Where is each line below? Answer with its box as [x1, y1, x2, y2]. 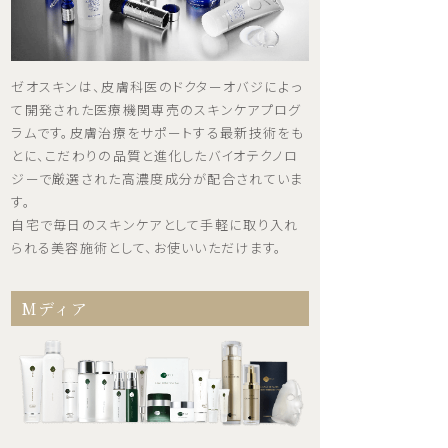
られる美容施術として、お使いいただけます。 [11, 237, 283, 257]
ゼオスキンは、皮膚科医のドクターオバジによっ [11, 76, 302, 96]
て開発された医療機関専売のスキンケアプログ [11, 99, 302, 119]
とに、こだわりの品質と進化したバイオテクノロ [11, 145, 298, 165]
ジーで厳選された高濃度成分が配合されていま [11, 168, 304, 188]
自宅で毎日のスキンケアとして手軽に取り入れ [11, 214, 299, 234]
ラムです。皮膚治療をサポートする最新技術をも [11, 122, 304, 142]
